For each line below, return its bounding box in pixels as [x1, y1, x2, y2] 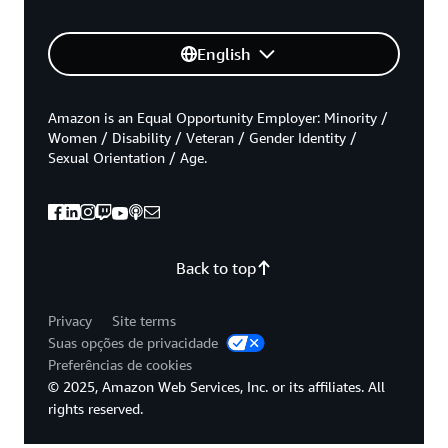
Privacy [48, 311, 92, 329]
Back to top [176, 257, 256, 278]
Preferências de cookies [48, 355, 192, 373]
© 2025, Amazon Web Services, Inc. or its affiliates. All [48, 377, 385, 395]
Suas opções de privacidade [48, 333, 222, 351]
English [197, 43, 251, 64]
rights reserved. [48, 399, 143, 417]
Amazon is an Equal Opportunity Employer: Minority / [48, 108, 388, 126]
